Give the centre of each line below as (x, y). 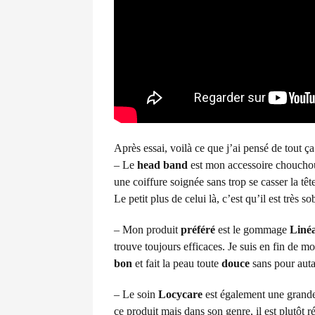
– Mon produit (147, 229)
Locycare (180, 294)
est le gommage (252, 229)
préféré (198, 229)
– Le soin (136, 294)
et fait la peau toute (177, 263)
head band (162, 165)
